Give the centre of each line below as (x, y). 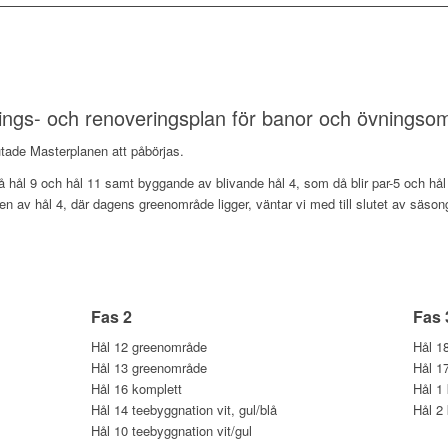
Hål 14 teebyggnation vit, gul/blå (184, 409)
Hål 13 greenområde (149, 367)
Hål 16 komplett (136, 388)
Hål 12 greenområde (149, 346)
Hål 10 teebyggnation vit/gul (171, 430)
